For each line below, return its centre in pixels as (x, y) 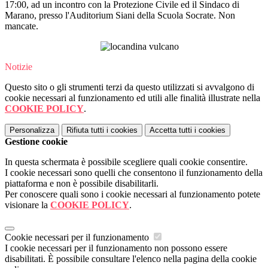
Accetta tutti (171, 130)
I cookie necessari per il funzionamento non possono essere (116, 248)
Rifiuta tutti (85, 130)
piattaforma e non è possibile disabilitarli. (82, 184)
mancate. (22, 26)
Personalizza (32, 130)
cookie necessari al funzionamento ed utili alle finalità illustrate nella (133, 98)
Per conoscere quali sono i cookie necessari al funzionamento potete (133, 194)
